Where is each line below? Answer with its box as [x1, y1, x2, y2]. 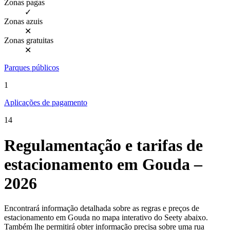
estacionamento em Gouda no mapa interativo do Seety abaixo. [4, 213, 208, 222]
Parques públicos [4, 63, 59, 72]
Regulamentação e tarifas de [4, 136, 203, 155]
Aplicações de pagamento [4, 98, 87, 107]
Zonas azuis [4, 17, 43, 26]
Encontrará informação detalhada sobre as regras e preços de [4, 204, 199, 213]
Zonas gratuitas [4, 36, 53, 45]
